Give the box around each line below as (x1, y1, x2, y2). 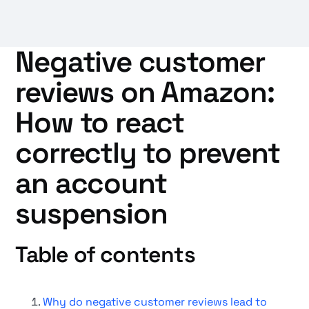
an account (15, 165, 167, 201)
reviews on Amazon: (15, 74, 275, 110)
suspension (15, 195, 168, 232)
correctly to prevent (15, 134, 280, 171)
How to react (15, 104, 185, 141)
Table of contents (15, 241, 195, 268)
